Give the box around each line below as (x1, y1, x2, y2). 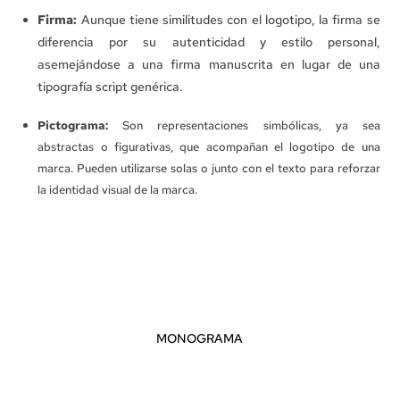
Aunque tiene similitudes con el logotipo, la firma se (77, 12, 380, 29)
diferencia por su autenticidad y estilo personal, (37, 34, 380, 51)
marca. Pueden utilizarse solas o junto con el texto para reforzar (37, 161, 380, 177)
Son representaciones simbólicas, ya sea (108, 118, 380, 134)
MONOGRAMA (156, 330, 244, 347)
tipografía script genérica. (37, 79, 184, 96)
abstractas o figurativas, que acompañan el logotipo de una (37, 139, 380, 155)
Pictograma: (37, 118, 109, 134)
